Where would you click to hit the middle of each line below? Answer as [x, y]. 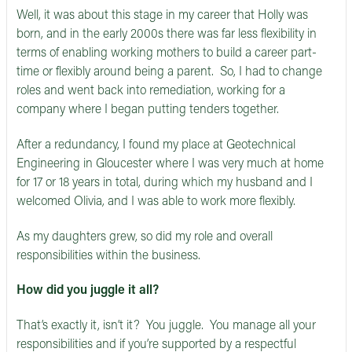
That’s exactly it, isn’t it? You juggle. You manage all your [166, 326]
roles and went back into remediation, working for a [151, 91]
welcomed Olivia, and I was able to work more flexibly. [156, 202]
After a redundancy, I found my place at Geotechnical [156, 145]
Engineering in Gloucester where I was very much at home [170, 164]
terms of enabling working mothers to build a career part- [167, 53]
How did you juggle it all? [88, 291]
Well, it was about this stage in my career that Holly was [162, 16]
